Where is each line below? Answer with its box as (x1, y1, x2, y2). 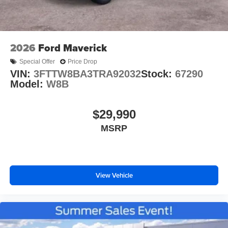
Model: (10, 78, 46, 90)
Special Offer (19, 58, 55, 66)
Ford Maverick (38, 40, 107, 55)
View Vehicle (95, 170, 133, 180)
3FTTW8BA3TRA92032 (34, 68, 141, 80)
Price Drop (68, 58, 97, 66)
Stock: (141, 68, 175, 80)
